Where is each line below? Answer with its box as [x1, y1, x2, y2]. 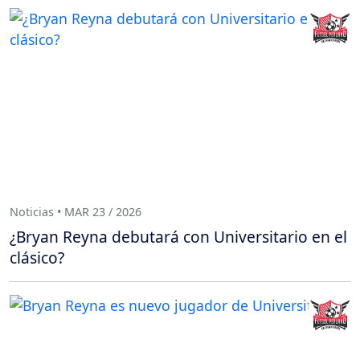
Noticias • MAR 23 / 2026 [10, 203, 141, 219]
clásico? [10, 247, 64, 269]
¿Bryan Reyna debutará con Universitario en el [10, 226, 347, 248]
